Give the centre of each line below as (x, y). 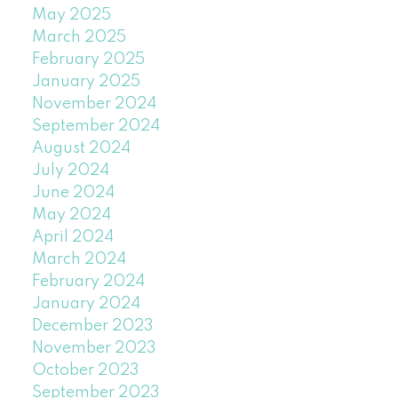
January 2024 (86, 304)
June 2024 (73, 193)
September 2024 (96, 127)
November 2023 (94, 349)
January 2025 (86, 82)
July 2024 (70, 171)
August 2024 (81, 149)
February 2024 (88, 282)
